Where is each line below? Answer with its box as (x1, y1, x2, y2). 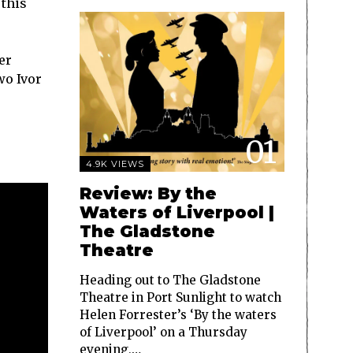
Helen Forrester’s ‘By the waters (80, 307, 277, 323)
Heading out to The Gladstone (80, 273, 261, 288)
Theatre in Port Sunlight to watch (80, 290, 281, 306)
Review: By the (80, 184, 217, 204)
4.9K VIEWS (86, 158, 144, 170)
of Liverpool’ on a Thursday (80, 325, 247, 340)
